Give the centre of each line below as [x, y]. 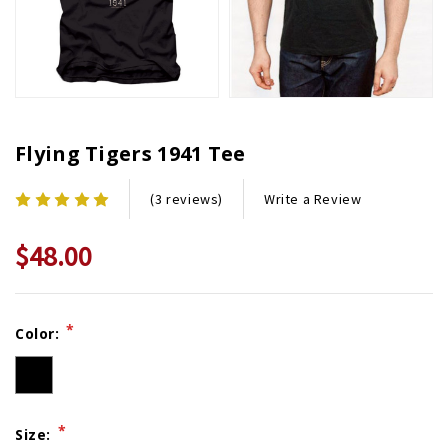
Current [49, 320]
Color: [40, 334]
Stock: [41, 344]
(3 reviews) [187, 199]
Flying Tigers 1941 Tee [130, 154]
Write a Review [313, 198]
